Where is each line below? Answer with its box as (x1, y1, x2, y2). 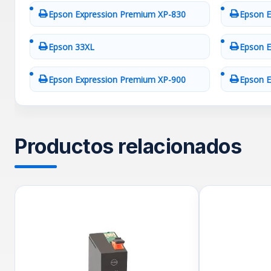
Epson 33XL (48, 41, 94, 53)
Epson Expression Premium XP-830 (48, 8, 186, 20)
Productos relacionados (15, 134, 241, 158)
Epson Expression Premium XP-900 (48, 73, 186, 85)
